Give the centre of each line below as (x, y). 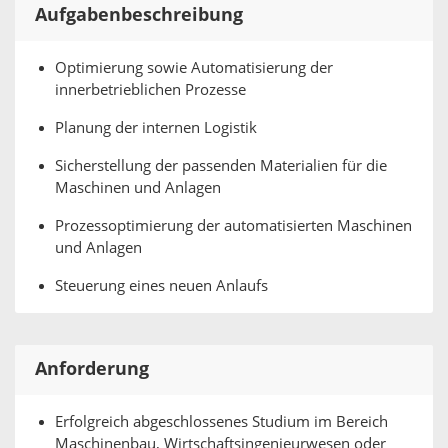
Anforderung (92, 369)
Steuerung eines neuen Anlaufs (161, 286)
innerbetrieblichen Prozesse (150, 90)
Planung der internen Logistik (156, 128)
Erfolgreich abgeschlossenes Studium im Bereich (221, 422)
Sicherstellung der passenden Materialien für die (221, 166)
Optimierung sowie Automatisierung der (194, 68)
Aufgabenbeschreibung (139, 15)
